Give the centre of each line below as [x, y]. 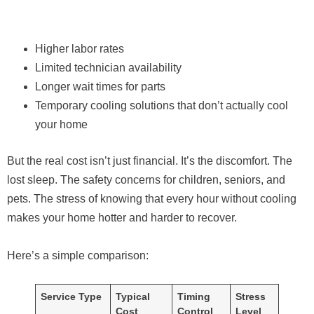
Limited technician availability [108, 68]
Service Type [71, 297]
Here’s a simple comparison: [78, 256]
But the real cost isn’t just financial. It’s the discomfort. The [150, 161]
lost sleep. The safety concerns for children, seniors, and [146, 180]
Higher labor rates [80, 49]
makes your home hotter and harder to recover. [122, 218]
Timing [194, 297]
